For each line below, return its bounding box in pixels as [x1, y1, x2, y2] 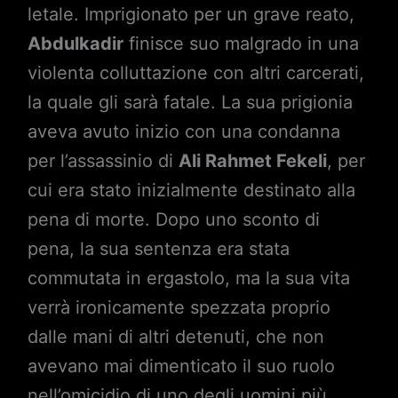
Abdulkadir [27, 33, 123, 55]
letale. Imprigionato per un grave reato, [27, 4, 354, 26]
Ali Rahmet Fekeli [178, 150, 327, 172]
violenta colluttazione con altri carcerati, [27, 62, 364, 84]
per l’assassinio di [27, 150, 179, 172]
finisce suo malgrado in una [123, 33, 359, 55]
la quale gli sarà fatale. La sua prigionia [27, 92, 353, 114]
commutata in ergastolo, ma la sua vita [27, 267, 350, 290]
